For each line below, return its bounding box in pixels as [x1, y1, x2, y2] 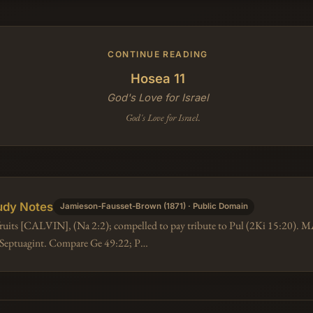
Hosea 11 [131, 70, 185, 86]
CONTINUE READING [108, 48, 208, 59]
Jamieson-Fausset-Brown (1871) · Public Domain [59, 201, 248, 212]
